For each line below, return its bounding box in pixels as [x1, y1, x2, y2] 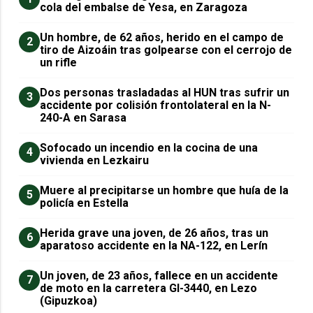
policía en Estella [40, 196, 129, 210]
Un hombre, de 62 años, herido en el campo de [40, 30, 284, 44]
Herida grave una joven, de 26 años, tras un [40, 226, 269, 240]
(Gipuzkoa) [40, 293, 98, 307]
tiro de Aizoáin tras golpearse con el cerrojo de [40, 43, 293, 57]
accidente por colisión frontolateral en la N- [40, 98, 272, 112]
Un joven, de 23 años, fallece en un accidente [40, 268, 279, 282]
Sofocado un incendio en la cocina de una [40, 140, 259, 154]
